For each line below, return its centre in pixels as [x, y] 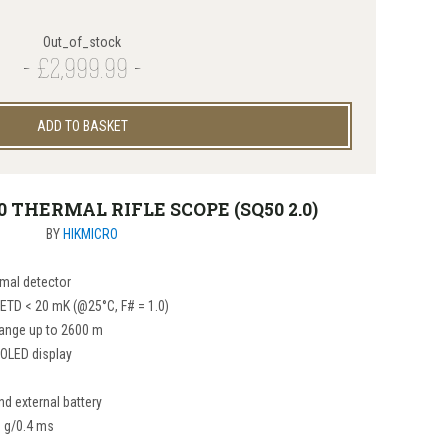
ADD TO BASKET [82, 126]
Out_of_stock [82, 42]
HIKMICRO [90, 234]
